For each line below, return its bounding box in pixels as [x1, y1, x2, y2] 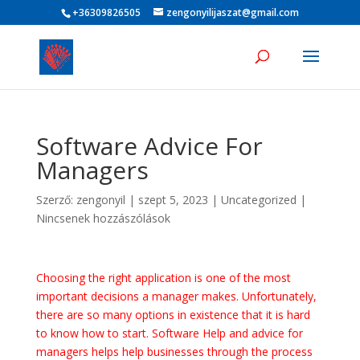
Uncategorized [220, 192, 297, 207]
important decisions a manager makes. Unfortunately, [35, 288, 317, 304]
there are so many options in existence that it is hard [35, 307, 310, 322]
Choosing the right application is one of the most [35, 270, 291, 285]
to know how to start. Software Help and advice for [35, 325, 303, 341]
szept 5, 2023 [137, 192, 208, 207]
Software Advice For [35, 129, 263, 162]
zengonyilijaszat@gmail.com [166, 6, 299, 19]
